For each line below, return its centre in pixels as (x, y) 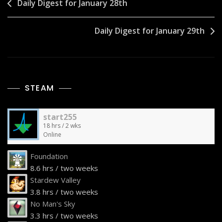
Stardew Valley (55, 180)
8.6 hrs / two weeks (64, 168)
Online (52, 135)
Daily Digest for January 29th (150, 31)
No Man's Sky (53, 204)
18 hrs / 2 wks (62, 126)
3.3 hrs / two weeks (64, 216)
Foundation (49, 156)
